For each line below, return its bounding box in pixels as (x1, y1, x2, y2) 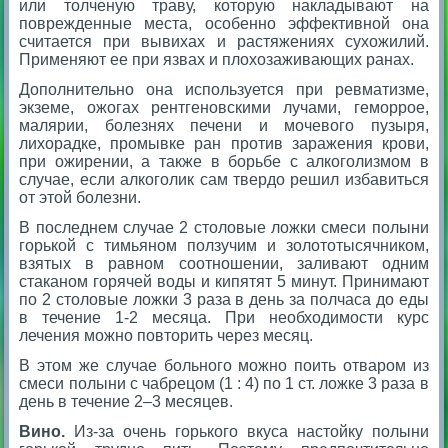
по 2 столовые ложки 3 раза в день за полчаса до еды (19, 290, 429, 308)
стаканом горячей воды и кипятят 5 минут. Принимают (19, 272, 429, 290)
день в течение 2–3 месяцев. (19, 392, 234, 410)
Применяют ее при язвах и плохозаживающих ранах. (19, 50, 415, 68)
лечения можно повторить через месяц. (19, 326, 314, 344)
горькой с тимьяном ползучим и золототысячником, (19, 236, 429, 254)
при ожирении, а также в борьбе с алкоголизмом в (19, 152, 429, 170)
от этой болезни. (19, 188, 142, 206)
